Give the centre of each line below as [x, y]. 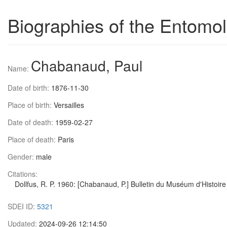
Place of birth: [31, 105]
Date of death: [31, 122]
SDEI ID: [22, 206]
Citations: [23, 174]
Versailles [69, 105]
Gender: [22, 157]
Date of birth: [29, 88]
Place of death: [33, 139]
